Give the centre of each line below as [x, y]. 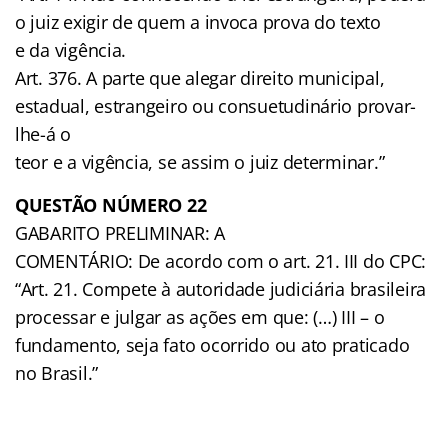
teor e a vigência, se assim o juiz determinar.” [200, 161]
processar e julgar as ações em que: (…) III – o [200, 316]
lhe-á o [43, 133]
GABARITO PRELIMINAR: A [120, 232]
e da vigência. [71, 49]
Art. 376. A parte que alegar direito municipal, [200, 77]
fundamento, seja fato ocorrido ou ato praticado [212, 344]
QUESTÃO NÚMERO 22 [111, 204]
